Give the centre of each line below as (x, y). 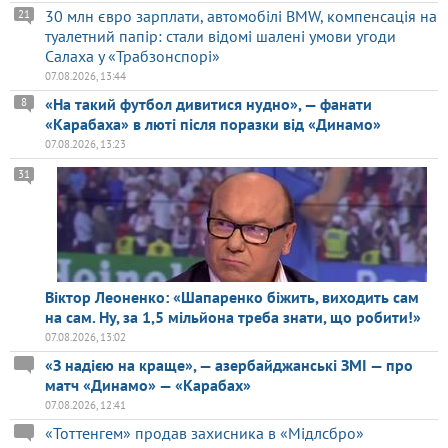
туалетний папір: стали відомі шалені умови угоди (220, 36)
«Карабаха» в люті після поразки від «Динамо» (213, 124)
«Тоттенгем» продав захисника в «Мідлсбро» (204, 433)
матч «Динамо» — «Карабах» (148, 385)
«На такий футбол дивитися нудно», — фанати (208, 104)
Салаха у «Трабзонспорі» (132, 56)
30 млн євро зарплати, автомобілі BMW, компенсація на (241, 16)
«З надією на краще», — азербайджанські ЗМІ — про (229, 365)
